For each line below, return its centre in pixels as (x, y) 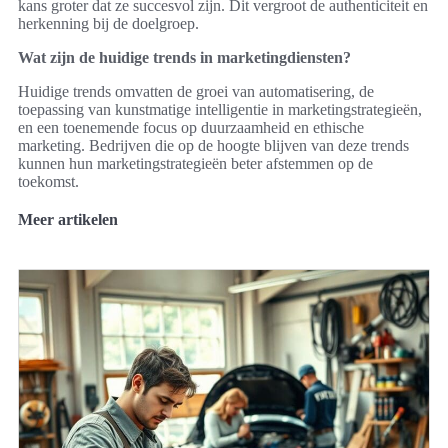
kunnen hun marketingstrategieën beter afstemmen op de (195, 164)
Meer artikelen (68, 220)
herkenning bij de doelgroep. (108, 24)
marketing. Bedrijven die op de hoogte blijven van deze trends (213, 146)
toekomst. (48, 182)
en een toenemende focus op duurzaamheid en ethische (191, 128)
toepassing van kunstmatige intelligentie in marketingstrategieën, (220, 110)
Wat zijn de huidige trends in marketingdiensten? (184, 58)
